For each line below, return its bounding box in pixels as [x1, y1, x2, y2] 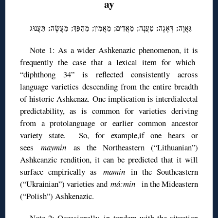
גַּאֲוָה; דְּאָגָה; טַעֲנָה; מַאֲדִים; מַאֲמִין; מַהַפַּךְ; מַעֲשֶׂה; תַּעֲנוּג [26, 23, 192, 34]
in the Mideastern [141, 178, 198, 190]
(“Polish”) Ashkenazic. [20, 190, 94, 202]
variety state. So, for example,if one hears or [20, 129, 198, 141]
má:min [110, 178, 142, 190]
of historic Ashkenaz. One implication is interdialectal [20, 93, 198, 105]
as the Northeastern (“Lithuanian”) [73, 142, 198, 153]
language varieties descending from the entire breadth [20, 81, 198, 92]
